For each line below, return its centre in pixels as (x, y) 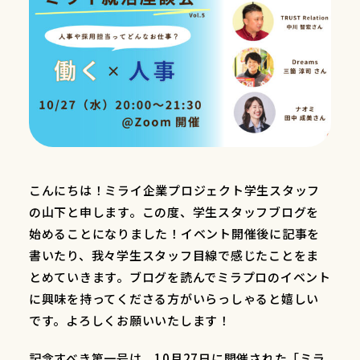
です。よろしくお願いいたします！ (129, 321)
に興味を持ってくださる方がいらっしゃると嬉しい (174, 299)
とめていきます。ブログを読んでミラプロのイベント (180, 277)
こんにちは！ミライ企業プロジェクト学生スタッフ (174, 190)
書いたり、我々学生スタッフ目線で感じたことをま (174, 256)
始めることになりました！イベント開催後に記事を (174, 234)
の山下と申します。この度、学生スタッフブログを (174, 212)
